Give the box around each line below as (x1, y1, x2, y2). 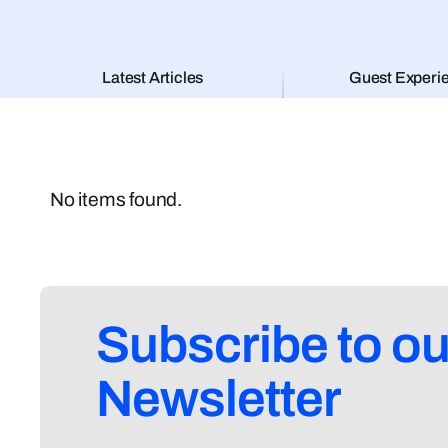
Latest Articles (102, 69, 204, 87)
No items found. (50, 189, 182, 211)
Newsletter (96, 371, 341, 428)
